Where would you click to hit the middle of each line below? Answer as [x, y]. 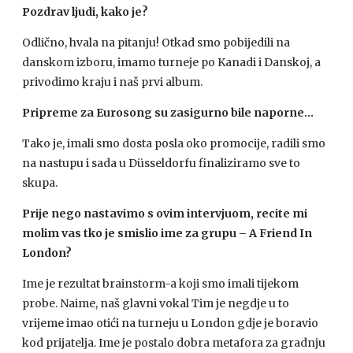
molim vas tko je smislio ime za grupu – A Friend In [167, 233]
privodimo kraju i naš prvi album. [112, 82]
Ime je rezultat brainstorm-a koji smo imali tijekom [160, 284]
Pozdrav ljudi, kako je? [85, 12]
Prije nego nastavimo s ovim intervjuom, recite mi [165, 214]
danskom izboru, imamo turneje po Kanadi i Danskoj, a [171, 62]
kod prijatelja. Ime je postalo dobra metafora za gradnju [174, 343]
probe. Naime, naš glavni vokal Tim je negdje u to [156, 303]
